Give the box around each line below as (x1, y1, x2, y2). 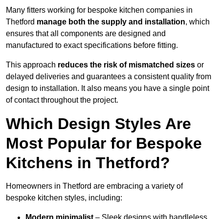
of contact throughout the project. (6, 96, 118, 105)
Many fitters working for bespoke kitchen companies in (6, 6, 193, 15)
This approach (6, 61, 58, 69)
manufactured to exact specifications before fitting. (6, 41, 178, 50)
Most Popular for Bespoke (6, 134, 202, 153)
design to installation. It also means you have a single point (6, 84, 209, 93)
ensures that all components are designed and (6, 29, 166, 38)
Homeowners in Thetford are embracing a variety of (6, 182, 183, 191)
